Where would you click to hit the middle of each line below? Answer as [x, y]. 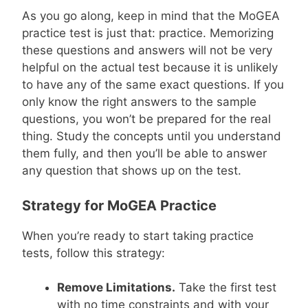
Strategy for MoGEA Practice [119, 205]
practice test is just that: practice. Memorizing [148, 33]
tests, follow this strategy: [93, 253]
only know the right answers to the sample [139, 102]
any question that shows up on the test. [132, 171]
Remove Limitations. [116, 288]
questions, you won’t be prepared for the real [146, 119]
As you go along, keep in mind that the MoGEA [151, 16]
